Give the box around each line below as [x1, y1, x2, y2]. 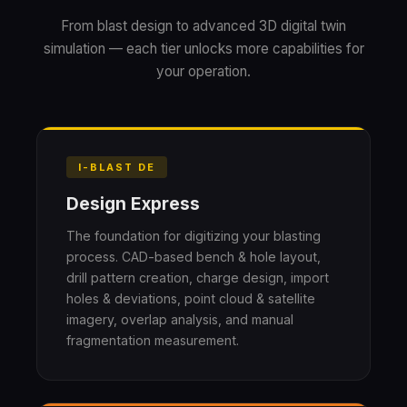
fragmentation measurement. [66, 332, 239, 348]
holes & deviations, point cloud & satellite [66, 290, 315, 306]
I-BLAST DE [77, 160, 155, 174]
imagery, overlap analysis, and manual [66, 311, 293, 327]
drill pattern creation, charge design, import [66, 269, 329, 285]
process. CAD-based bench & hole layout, [66, 248, 321, 264]
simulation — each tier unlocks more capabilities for [43, 39, 364, 57]
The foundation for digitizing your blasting [66, 227, 321, 243]
